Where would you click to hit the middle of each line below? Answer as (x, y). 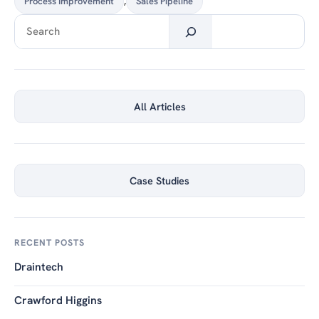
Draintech (39, 267)
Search (32, 22)
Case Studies (159, 181)
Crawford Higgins (58, 300)
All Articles (159, 107)
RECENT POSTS (49, 243)
